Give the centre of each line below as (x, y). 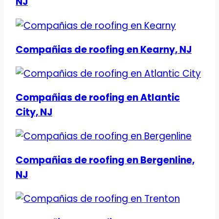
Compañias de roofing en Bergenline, (105, 160)
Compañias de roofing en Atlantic (98, 98)
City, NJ (34, 112)
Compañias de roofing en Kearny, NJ (104, 50)
